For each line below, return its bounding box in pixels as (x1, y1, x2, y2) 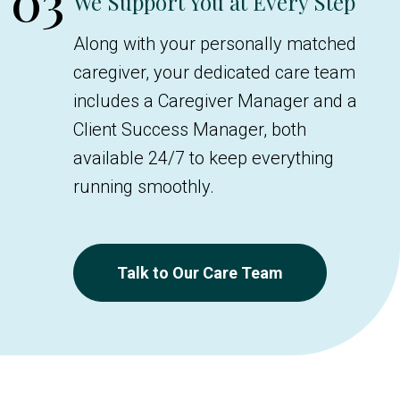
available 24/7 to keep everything (73, 146, 334, 169)
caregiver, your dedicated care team (73, 61, 355, 83)
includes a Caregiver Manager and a (73, 89, 357, 112)
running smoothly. (73, 175, 214, 197)
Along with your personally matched (73, 32, 356, 54)
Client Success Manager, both (73, 118, 306, 140)
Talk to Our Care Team (117, 262, 283, 282)
